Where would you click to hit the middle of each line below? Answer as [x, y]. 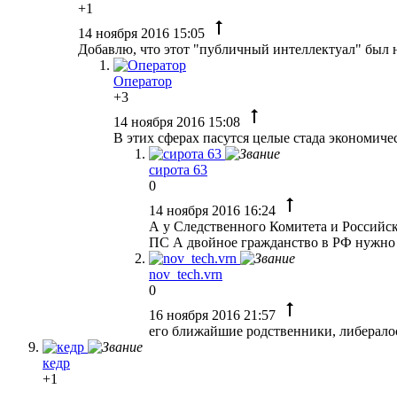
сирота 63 [178, 169]
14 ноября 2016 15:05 [143, 33]
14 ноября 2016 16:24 [214, 210]
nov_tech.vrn [186, 274]
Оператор [143, 81]
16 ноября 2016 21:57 [214, 315]
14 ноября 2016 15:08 [179, 121]
